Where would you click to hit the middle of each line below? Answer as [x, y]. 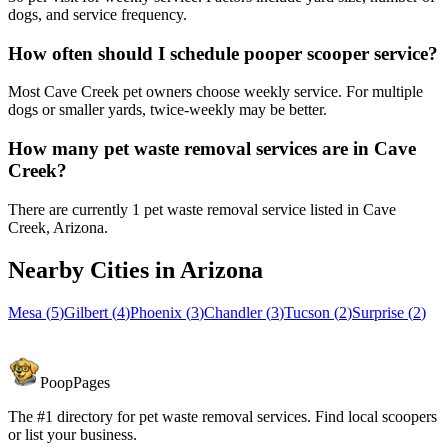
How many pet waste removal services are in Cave [212, 148]
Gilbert [86, 312]
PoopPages [75, 382]
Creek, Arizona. [58, 227]
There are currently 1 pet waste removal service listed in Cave [202, 209]
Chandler [233, 312]
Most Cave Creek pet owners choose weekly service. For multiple [215, 92]
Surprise [378, 312]
